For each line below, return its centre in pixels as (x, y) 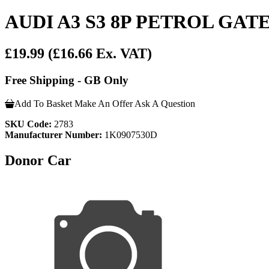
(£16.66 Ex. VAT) (100, 54)
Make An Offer (104, 103)
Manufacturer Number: (53, 134)
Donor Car (38, 160)
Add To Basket (43, 103)
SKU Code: (28, 124)
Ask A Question (165, 103)
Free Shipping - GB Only (67, 80)
